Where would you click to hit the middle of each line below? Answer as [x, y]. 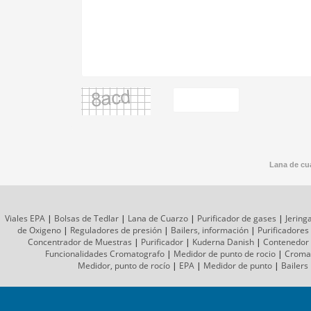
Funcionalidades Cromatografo [104, 254]
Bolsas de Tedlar [86, 219]
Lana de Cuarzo [158, 219]
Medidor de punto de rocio [224, 254]
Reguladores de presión [116, 230]
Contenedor [286, 242]
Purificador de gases [236, 219]
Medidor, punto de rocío [124, 266]
